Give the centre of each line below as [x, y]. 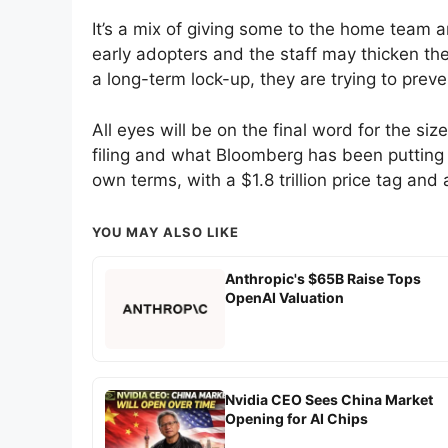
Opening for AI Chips [296, 418]
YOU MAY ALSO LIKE [165, 231]
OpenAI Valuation [284, 297]
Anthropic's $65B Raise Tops [323, 278]
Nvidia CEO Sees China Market [329, 399]
